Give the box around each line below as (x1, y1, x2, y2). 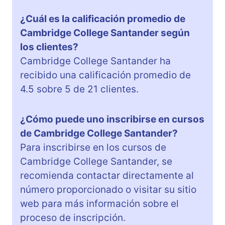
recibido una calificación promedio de (20, 69, 191, 81)
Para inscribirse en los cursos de (20, 141, 166, 153)
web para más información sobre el (20, 197, 179, 209)
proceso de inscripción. (20, 211, 126, 223)
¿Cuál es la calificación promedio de (20, 13, 185, 25)
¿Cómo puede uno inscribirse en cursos (20, 113, 204, 125)
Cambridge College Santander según (20, 27, 190, 39)
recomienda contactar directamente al (20, 169, 194, 181)
